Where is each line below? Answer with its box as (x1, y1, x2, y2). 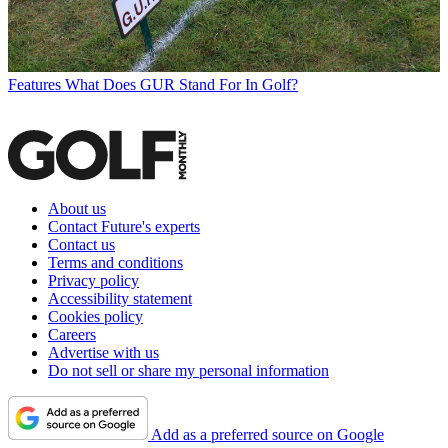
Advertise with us (48, 343, 159, 361)
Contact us (48, 235, 115, 253)
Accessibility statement (48, 289, 192, 307)
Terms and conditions (48, 253, 183, 271)
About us (48, 199, 106, 217)
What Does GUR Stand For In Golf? (65, 75, 298, 93)
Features (8, 75, 61, 93)
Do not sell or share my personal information (48, 361, 329, 379)
